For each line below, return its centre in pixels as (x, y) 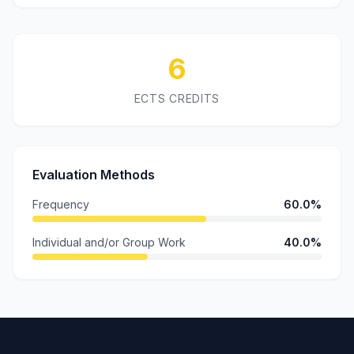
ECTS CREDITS (177, 98)
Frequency (61, 204)
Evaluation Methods (94, 175)
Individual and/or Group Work (109, 242)
